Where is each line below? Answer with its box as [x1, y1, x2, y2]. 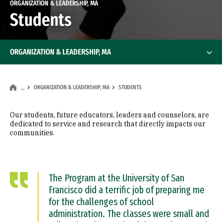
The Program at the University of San [49, 172, 184, 184]
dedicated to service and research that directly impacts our [10, 119, 206, 128]
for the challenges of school [49, 196, 154, 208]
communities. [10, 128, 55, 137]
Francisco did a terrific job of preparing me [49, 184, 205, 196]
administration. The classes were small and [49, 208, 209, 220]
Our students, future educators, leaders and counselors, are [10, 111, 209, 119]
